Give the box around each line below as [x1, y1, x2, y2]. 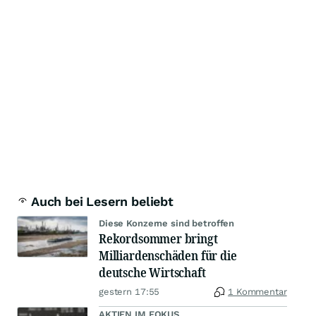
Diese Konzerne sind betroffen [99, 218, 235, 229]
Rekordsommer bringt [99, 230, 218, 248]
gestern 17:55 [99, 286, 160, 298]
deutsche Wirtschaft [99, 264, 206, 281]
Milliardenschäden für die [99, 247, 237, 265]
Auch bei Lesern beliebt [31, 194, 174, 209]
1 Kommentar [228, 286, 287, 298]
